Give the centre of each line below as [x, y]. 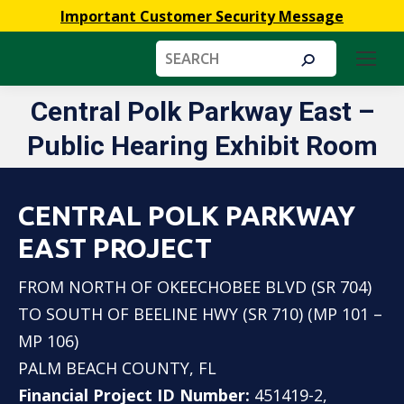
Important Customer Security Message [202, 16]
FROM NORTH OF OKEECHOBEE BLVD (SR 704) [195, 287]
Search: [183, 50]
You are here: [202, 129]
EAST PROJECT [115, 248]
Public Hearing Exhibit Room [202, 146]
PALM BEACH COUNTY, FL [117, 368]
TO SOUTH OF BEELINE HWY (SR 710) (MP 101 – [200, 314]
